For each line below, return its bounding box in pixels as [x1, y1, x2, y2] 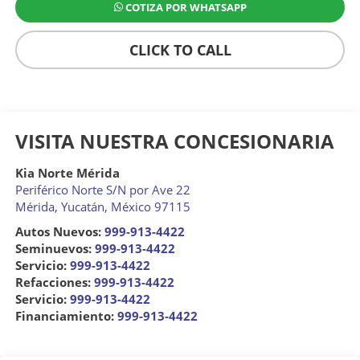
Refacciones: [14, 273, 94, 290]
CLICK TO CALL [129, 39, 231, 59]
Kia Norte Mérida [14, 164, 120, 181]
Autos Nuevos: [14, 223, 104, 239]
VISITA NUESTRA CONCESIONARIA [14, 127, 334, 154]
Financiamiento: [14, 307, 117, 324]
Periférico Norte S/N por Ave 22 [14, 181, 190, 198]
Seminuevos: [14, 239, 95, 256]
